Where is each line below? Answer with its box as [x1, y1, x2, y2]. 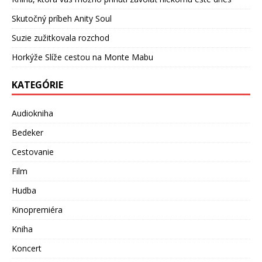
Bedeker [12, 126, 43, 138]
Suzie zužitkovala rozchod [12, 32, 109, 43]
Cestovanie [12, 146, 54, 157]
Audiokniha [12, 107, 53, 119]
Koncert [12, 242, 42, 254]
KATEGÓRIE [12, 78, 63, 91]
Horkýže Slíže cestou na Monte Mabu [12, 51, 153, 63]
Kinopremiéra [12, 204, 63, 215]
